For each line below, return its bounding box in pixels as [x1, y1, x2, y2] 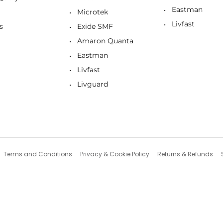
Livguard [77, 80, 108, 89]
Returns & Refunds [157, 150, 213, 159]
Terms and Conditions [3, 150, 72, 159]
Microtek [77, 7, 108, 17]
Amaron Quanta [77, 36, 133, 46]
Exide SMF [77, 22, 113, 31]
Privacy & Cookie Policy [80, 150, 149, 159]
